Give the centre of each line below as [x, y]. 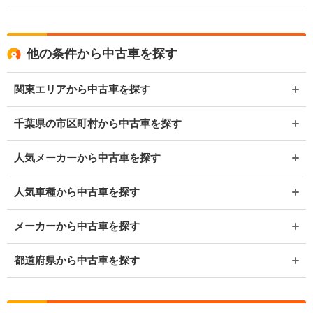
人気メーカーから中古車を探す [87, 158]
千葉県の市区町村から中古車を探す [98, 123]
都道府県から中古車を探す [77, 260]
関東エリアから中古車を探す [82, 89]
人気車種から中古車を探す [77, 192]
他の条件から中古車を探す [102, 54]
